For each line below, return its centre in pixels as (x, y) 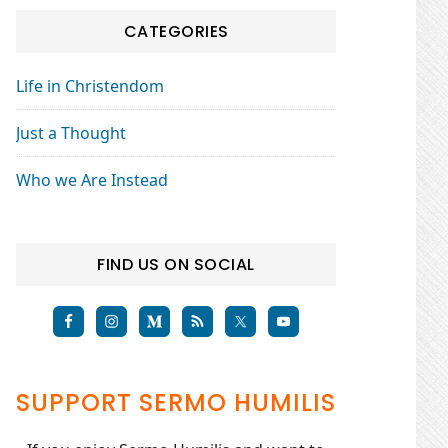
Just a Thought (71, 133)
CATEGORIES (176, 31)
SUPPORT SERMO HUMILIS (176, 402)
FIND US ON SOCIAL (176, 264)
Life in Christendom (90, 86)
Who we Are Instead (92, 180)
